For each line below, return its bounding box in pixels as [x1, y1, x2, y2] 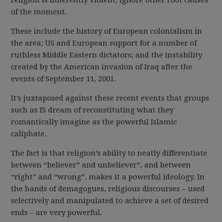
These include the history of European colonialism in [11, 27, 203, 36]
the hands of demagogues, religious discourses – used [11, 184, 205, 193]
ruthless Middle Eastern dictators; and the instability [11, 51, 203, 59]
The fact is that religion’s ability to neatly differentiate [11, 149, 208, 158]
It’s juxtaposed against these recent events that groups [11, 94, 210, 103]
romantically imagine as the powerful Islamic [11, 117, 177, 126]
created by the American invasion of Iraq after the [11, 62, 193, 71]
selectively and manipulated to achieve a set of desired [11, 196, 209, 205]
